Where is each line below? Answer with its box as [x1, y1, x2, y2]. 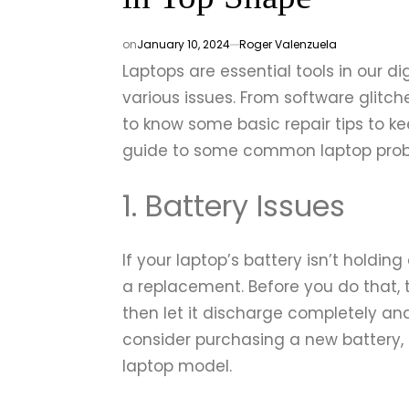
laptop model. [122, 355, 233, 378]
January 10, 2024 [137, 37, 231, 52]
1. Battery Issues [122, 184, 346, 226]
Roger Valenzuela [239, 37, 338, 52]
